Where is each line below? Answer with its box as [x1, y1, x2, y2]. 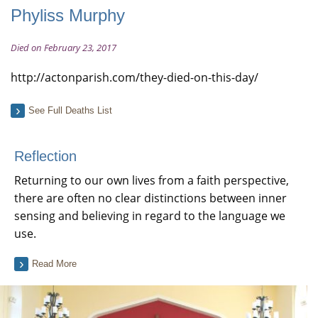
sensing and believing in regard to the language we [14, 208, 285, 224]
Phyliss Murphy [11, 6, 125, 25]
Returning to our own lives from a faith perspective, [14, 172, 289, 188]
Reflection [14, 148, 77, 164]
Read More [32, 258, 77, 269]
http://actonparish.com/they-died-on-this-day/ [11, 70, 258, 85]
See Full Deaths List [28, 105, 112, 116]
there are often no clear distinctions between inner [14, 190, 287, 206]
